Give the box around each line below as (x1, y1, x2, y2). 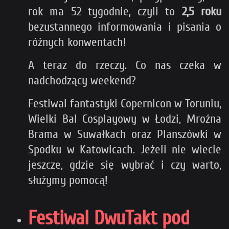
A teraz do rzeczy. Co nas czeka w (28, 58, 221, 72)
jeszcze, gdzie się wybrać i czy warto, (28, 157, 221, 172)
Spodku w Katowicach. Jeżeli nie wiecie (28, 142, 221, 156)
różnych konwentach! (28, 35, 126, 49)
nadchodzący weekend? (28, 73, 136, 87)
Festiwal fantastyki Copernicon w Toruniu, (28, 96, 221, 110)
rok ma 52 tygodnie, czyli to (28, 4, 182, 18)
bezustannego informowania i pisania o (28, 19, 221, 34)
